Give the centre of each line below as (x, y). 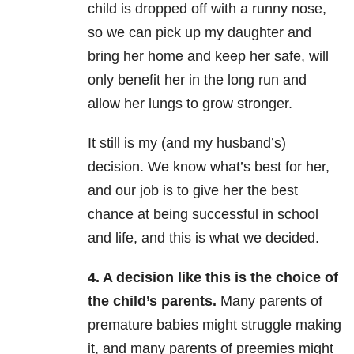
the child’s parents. (152, 301)
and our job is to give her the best (193, 191)
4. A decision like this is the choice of (213, 278)
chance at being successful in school (203, 215)
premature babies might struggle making (215, 325)
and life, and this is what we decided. (203, 238)
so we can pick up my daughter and (200, 33)
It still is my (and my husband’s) (187, 143)
